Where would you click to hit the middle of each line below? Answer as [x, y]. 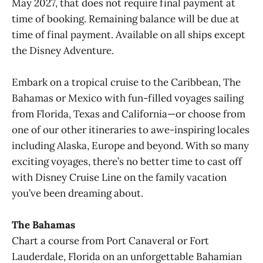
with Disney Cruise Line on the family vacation [119, 178]
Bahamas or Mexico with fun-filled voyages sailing [128, 98]
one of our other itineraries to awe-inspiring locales [131, 130]
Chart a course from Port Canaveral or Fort [110, 241]
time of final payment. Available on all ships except [129, 34]
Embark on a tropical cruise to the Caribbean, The [126, 82]
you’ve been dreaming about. [77, 193]
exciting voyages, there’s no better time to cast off [127, 162]
